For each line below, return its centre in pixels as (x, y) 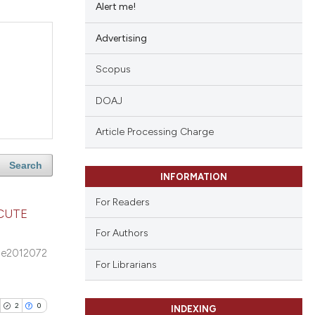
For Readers (122, 201)
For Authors (122, 233)
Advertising (121, 38)
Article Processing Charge (154, 132)
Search (25, 166)
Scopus (113, 70)
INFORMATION (193, 176)
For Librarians (126, 264)
